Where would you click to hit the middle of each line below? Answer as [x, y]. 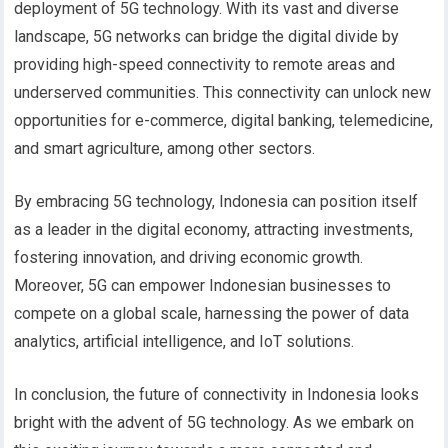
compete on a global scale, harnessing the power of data [212, 313]
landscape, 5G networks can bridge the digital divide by [207, 36]
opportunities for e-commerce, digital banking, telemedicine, [224, 120]
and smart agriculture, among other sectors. [165, 148]
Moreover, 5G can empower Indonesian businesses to [203, 285]
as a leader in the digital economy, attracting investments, [214, 229]
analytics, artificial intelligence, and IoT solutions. [184, 341]
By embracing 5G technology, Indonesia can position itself [216, 201]
